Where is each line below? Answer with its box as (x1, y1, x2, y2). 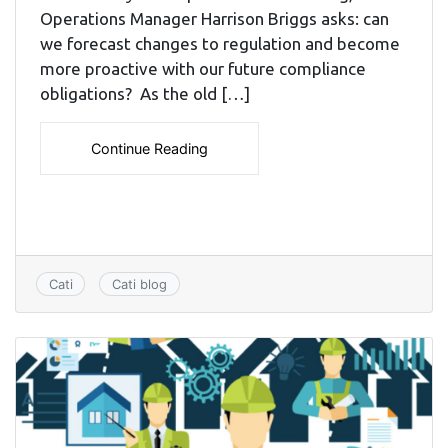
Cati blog (111, 276, 167, 293)
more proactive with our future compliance (40, 59, 366, 79)
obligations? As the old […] (40, 84, 250, 104)
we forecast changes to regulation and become (40, 34, 400, 54)
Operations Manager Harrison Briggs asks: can (40, 9, 389, 29)
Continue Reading (91, 140, 208, 158)
